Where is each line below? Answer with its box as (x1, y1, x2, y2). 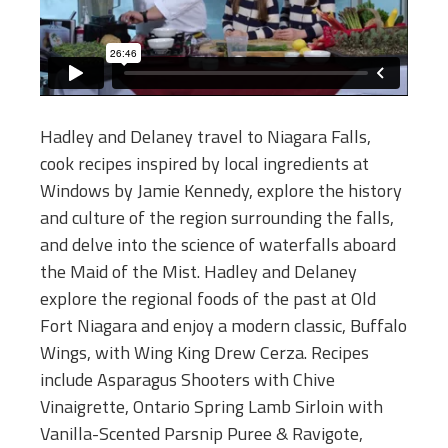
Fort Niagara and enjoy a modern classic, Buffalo (40, 312, 407, 340)
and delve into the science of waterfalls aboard (40, 231, 396, 259)
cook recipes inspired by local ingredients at (40, 150, 369, 178)
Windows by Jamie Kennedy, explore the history (40, 177, 402, 205)
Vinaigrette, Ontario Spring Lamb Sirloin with (40, 393, 383, 421)
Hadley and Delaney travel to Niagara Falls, (40, 123, 371, 151)
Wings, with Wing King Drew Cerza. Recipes (40, 339, 369, 367)
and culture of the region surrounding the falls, (40, 204, 394, 232)
